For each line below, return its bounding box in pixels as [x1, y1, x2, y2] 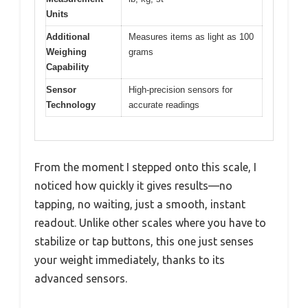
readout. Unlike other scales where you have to [34, 217, 266, 230]
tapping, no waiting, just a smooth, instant [34, 198, 245, 211]
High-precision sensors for [129, 84, 232, 95]
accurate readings [129, 99, 199, 110]
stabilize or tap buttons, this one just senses [34, 235, 254, 248]
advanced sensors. [34, 272, 127, 285]
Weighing [46, 46, 87, 57]
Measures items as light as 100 [129, 31, 254, 42]
